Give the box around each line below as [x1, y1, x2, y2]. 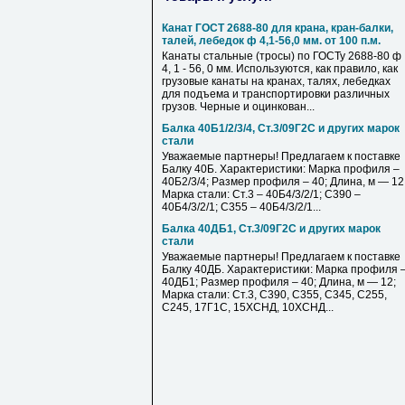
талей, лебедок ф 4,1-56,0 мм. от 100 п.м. [162, 34, 381, 47]
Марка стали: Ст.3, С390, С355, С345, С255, [162, 288, 387, 301]
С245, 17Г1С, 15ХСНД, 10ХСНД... [162, 301, 334, 314]
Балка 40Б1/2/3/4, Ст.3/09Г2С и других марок [162, 122, 400, 135]
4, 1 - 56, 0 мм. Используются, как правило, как [162, 62, 398, 75]
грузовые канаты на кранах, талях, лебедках [162, 75, 391, 88]
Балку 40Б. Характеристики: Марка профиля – [162, 163, 400, 175]
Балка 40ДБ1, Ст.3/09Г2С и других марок [162, 222, 381, 235]
